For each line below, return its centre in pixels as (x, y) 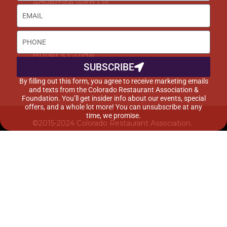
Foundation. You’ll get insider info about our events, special (113, 98)
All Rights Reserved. (69, 134)
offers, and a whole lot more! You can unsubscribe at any (113, 107)
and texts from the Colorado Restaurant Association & (113, 90)
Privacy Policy (130, 134)
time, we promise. (113, 116)
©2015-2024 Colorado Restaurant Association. (112, 123)
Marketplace (60, 70)
